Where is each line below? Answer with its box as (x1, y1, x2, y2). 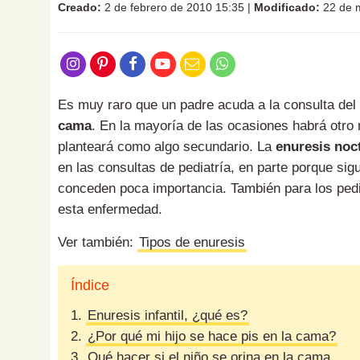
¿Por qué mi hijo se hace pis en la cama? (88, 329, 336, 345)
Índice (71, 277, 109, 294)
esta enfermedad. (58, 202, 162, 218)
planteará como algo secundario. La (58, 139, 276, 155)
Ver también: (58, 235, 137, 251)
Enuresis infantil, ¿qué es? (88, 308, 247, 324)
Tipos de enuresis (139, 235, 245, 251)
